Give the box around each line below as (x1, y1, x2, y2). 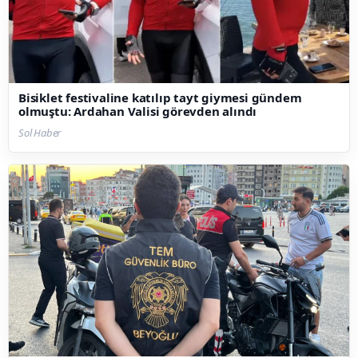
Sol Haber (18, 125, 62, 141)
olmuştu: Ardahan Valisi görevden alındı (18, 103, 257, 120)
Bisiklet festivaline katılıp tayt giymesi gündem (18, 89, 302, 106)
